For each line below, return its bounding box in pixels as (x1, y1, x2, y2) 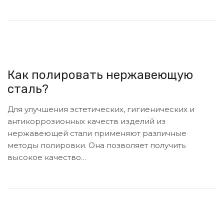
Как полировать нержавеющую (7, 68, 193, 82)
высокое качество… (7, 152, 86, 162)
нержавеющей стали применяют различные (7, 128, 186, 138)
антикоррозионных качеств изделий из (7, 116, 165, 126)
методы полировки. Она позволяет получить (7, 140, 185, 150)
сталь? (7, 82, 48, 96)
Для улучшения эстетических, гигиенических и (7, 104, 194, 114)
